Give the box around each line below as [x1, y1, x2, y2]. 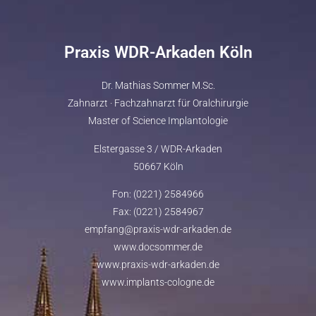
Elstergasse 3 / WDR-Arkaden [94, 142, 222, 154]
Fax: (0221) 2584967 [112, 205, 204, 217]
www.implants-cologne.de [102, 276, 214, 288]
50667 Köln [133, 160, 183, 172]
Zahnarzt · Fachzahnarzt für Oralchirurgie [68, 97, 248, 109]
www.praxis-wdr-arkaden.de [97, 258, 219, 270]
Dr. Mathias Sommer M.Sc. [101, 80, 215, 92]
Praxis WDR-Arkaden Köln [63, 43, 253, 63]
